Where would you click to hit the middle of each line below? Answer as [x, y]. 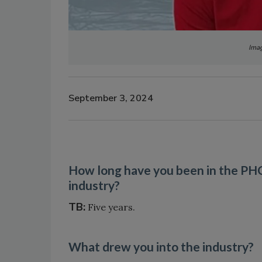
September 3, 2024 [111, 99]
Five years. [110, 207]
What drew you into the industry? [161, 246]
